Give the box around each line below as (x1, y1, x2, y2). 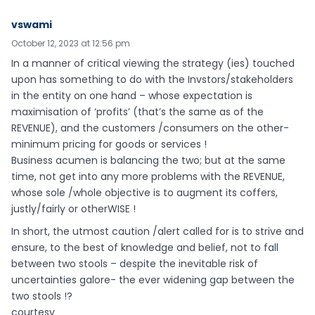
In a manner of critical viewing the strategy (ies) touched (11, 56, 295, 70)
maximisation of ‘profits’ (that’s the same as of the (11, 104, 264, 119)
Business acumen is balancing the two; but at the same (11, 153, 285, 167)
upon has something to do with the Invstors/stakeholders (11, 72, 293, 86)
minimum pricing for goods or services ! (11, 136, 207, 151)
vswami (11, 17, 52, 32)
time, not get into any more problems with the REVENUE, (11, 169, 285, 184)
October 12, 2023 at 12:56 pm (11, 37, 130, 49)
